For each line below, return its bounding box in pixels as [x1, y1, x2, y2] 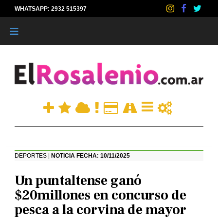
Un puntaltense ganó [15, 172, 142, 190]
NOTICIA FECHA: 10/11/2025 [51, 152, 130, 160]
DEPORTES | [15, 152, 51, 160]
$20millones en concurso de [15, 186, 186, 204]
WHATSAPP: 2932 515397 [15, 5, 87, 12]
